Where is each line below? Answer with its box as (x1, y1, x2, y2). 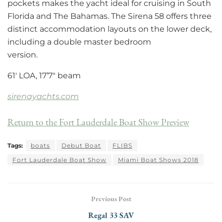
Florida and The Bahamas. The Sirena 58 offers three (7, 11, 212, 21)
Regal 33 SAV (88, 210, 134, 221)
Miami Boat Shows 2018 (118, 156, 199, 164)
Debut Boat (61, 142, 101, 150)
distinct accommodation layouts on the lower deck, (7, 24, 212, 34)
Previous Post (91, 194, 131, 204)
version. (7, 50, 38, 59)
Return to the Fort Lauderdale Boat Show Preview (7, 116, 189, 129)
